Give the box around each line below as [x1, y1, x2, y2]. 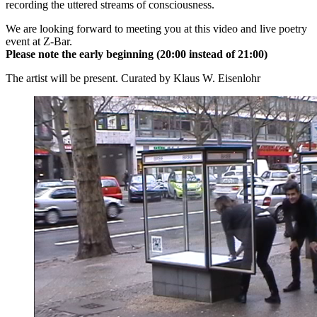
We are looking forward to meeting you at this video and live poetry [6, 23, 307, 35]
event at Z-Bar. [6, 35, 72, 47]
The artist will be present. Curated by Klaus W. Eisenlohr [6, 72, 260, 84]
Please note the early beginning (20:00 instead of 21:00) [6, 48, 267, 60]
